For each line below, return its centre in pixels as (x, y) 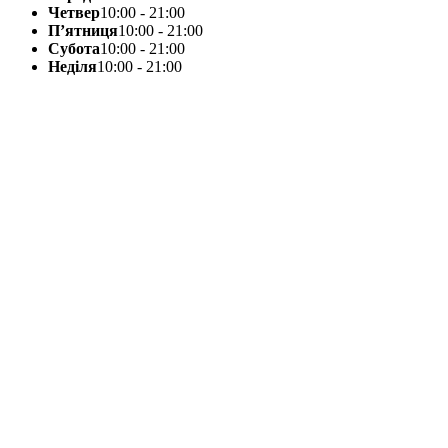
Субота (74, 48)
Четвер (74, 12)
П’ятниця (83, 30)
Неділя (72, 66)
